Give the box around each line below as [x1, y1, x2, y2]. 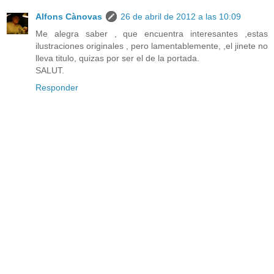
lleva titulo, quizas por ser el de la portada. [35, 53, 199, 64]
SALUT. [35, 65, 64, 76]
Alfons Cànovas [35, 12, 102, 22]
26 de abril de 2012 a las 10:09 [120, 12, 241, 22]
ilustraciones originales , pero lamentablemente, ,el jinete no [35, 41, 268, 51]
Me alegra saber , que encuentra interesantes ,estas [35, 29, 268, 39]
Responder [35, 83, 78, 93]
